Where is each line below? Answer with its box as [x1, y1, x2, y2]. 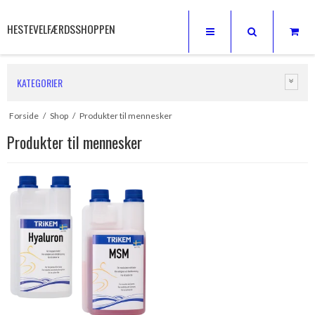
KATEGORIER [17, 75, 63, 90]
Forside [8, 110, 39, 121]
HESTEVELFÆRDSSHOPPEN [7, 20, 115, 37]
